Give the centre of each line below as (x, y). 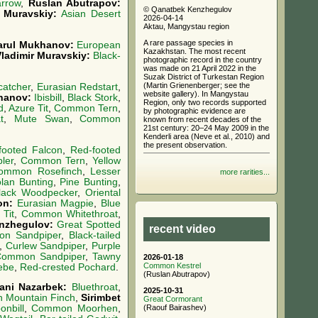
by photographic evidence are (194, 110)
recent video (182, 229)
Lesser (106, 171)
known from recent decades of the (202, 119)
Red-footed (95, 150)
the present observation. (185, 144)
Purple (106, 246)
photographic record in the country (203, 59)
